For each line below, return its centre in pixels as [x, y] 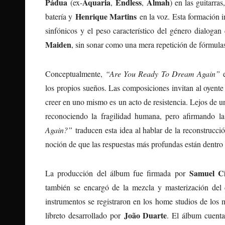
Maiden [58, 44]
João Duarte [145, 215]
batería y [60, 16]
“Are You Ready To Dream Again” [163, 73]
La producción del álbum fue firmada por [117, 173]
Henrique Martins [106, 16]
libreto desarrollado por [85, 215]
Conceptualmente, [76, 73]
